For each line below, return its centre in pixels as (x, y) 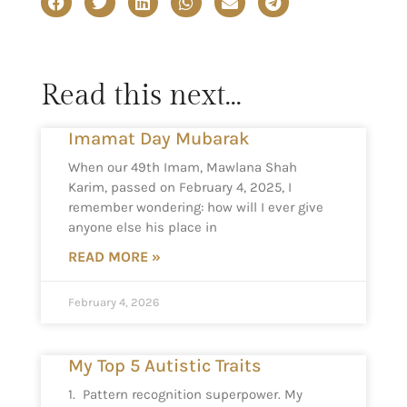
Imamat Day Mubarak (159, 139)
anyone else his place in (143, 228)
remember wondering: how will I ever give (196, 208)
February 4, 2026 (114, 303)
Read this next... (141, 96)
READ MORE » (114, 257)
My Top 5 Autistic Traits (165, 366)
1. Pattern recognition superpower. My (185, 395)
